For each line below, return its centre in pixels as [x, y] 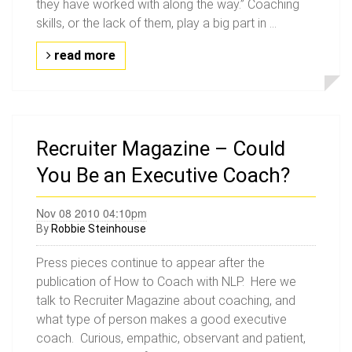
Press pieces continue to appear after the [150, 263]
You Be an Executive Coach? [163, 175]
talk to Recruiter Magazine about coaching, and [166, 301]
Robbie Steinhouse [99, 229]
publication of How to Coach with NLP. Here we [166, 282]
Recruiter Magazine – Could [161, 148]
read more [83, 55]
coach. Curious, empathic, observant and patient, [171, 338]
